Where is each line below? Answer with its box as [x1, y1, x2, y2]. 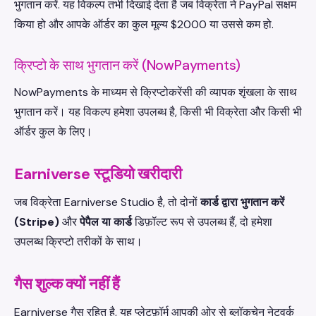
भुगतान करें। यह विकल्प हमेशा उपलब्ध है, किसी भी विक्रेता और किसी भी [14, 104, 302, 119]
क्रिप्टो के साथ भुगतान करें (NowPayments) [14, 56, 241, 74]
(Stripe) [14, 214, 59, 229]
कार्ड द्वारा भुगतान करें [200, 195, 284, 209]
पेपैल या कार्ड [80, 214, 132, 229]
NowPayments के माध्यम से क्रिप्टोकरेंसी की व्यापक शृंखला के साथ [14, 85, 297, 99]
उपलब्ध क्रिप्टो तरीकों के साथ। [14, 234, 142, 249]
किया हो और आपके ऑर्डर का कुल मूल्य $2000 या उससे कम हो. [14, 17, 274, 32]
